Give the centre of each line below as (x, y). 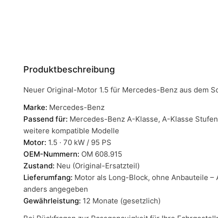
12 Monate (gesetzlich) (121, 201)
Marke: (35, 107)
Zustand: (39, 166)
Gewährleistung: (52, 201)
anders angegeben (56, 189)
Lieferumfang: (48, 177)
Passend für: (45, 119)
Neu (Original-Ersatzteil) (97, 166)
